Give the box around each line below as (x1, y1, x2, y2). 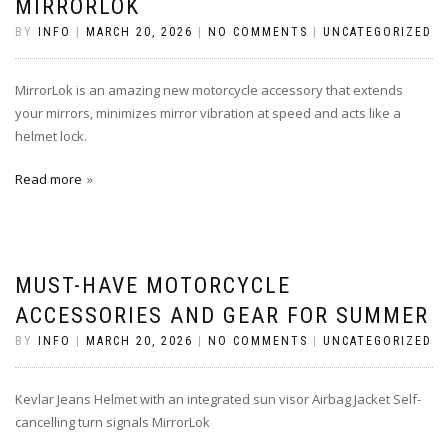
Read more (15, 170, 82, 188)
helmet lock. (15, 127, 87, 145)
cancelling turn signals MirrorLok (15, 413, 210, 431)
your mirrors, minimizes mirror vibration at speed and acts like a (15, 104, 401, 122)
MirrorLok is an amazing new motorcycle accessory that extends (15, 81, 403, 99)
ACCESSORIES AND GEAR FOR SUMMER (15, 303, 429, 328)
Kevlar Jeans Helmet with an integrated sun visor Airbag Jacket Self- (15, 390, 421, 408)
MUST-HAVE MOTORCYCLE (15, 273, 291, 298)
